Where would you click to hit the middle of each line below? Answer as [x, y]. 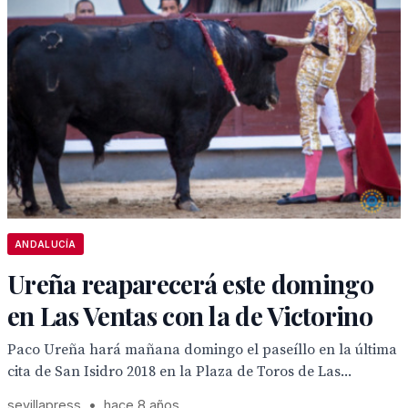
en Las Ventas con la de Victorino [190, 316]
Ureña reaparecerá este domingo [190, 284]
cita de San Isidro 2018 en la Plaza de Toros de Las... [179, 372]
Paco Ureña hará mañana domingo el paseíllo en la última [202, 350]
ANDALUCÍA [46, 244]
